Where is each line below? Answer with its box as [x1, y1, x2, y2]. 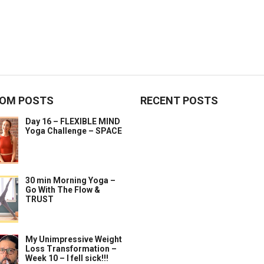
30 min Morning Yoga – [25, 176, 115, 185]
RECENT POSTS [140, 94, 218, 107]
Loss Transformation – [25, 244, 117, 253]
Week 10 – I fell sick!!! [25, 253, 108, 263]
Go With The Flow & [25, 185, 100, 194]
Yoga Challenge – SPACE [25, 126, 122, 136]
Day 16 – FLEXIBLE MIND [25, 117, 120, 126]
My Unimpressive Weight [25, 235, 122, 244]
